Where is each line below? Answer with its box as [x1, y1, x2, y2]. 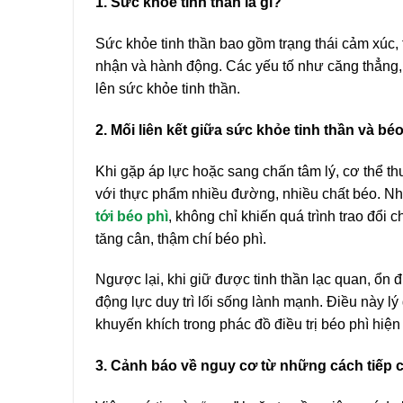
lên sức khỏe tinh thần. [95, 81, 240, 97]
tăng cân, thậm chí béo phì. [95, 230, 266, 246]
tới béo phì [95, 208, 168, 224]
